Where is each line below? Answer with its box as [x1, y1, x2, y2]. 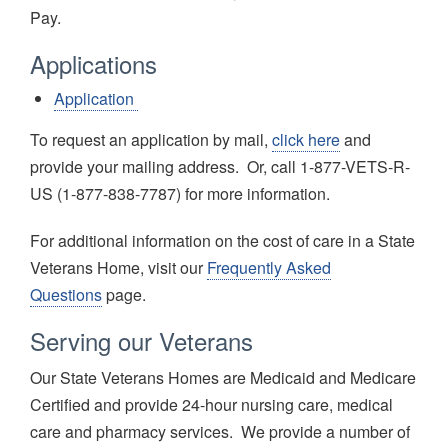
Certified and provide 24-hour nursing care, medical [30, 393, 393, 417]
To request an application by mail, [30, 128, 272, 152]
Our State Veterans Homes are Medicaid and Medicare [30, 366, 416, 390]
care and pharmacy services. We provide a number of [30, 420, 410, 444]
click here [272, 128, 340, 152]
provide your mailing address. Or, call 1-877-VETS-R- [30, 155, 410, 179]
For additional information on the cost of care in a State [30, 229, 415, 253]
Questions [30, 283, 102, 307]
